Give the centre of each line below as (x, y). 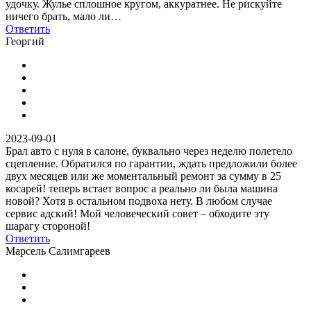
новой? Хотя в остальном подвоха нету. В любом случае (139, 201)
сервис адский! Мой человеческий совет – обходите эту (137, 213)
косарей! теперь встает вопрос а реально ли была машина (142, 188)
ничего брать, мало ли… (64, 16)
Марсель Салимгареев (58, 251)
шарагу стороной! (48, 226)
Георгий (25, 41)
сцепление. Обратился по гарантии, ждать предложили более (151, 163)
